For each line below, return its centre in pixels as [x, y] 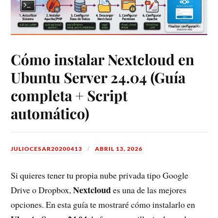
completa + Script [69, 95]
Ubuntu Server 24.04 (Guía [98, 77]
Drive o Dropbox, [42, 190]
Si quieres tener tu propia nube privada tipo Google [100, 175]
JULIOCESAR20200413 [47, 149]
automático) [50, 113]
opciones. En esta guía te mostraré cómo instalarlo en [103, 205]
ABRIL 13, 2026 [119, 149]
